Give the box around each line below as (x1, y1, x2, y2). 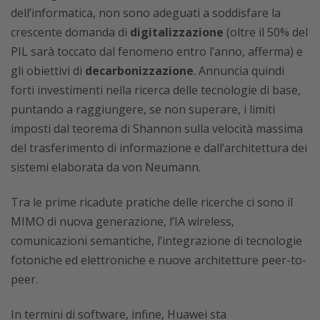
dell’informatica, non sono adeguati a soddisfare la (11, 5, 281, 21)
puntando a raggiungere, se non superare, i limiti (11, 101, 275, 117)
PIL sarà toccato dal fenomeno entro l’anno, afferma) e (11, 44, 303, 59)
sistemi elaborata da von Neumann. (11, 159, 201, 175)
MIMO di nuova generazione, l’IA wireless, (11, 214, 234, 229)
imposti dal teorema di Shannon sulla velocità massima (11, 121, 303, 136)
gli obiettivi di (11, 63, 85, 79)
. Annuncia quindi (194, 63, 284, 79)
